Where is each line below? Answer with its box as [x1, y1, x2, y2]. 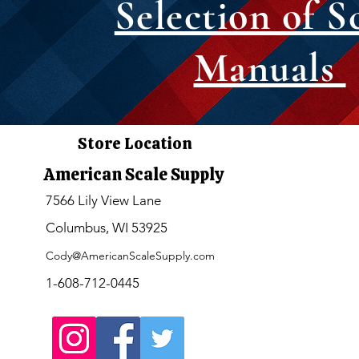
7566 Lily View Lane [45, 192, 161, 209]
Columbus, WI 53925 [45, 220, 167, 236]
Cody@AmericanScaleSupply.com [45, 248, 215, 264]
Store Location [77, 133, 192, 155]
